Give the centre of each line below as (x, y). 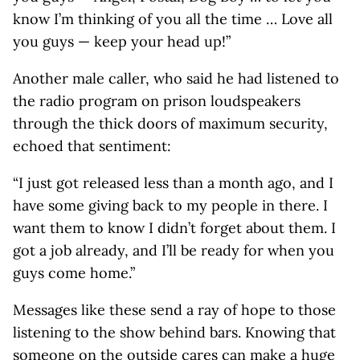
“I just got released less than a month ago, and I (173, 183)
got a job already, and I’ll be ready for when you (174, 250)
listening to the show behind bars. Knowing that (174, 332)
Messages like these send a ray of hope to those (174, 310)
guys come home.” (74, 273)
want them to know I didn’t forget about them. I (174, 228)
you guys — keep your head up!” (122, 41)
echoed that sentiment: (92, 146)
